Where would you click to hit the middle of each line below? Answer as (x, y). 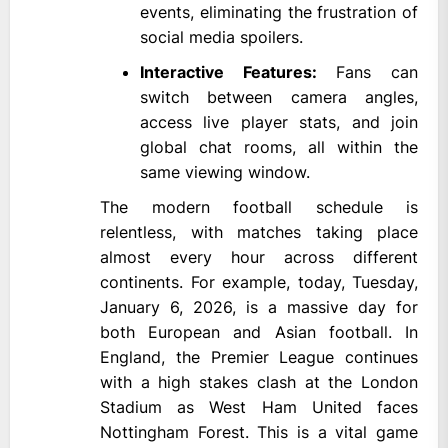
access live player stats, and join (279, 122)
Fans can (367, 72)
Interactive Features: (228, 72)
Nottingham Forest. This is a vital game (259, 432)
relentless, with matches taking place (259, 232)
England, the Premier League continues (259, 357)
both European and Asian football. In (259, 332)
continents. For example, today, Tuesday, (259, 282)
